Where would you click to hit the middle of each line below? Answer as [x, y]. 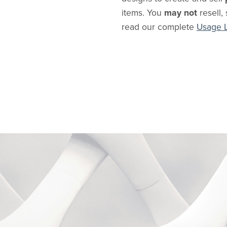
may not [180, 13]
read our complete [159, 27]
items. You [143, 13]
